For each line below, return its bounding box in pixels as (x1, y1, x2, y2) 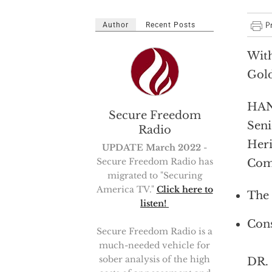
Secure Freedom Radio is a (97, 226, 212, 237)
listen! (140, 198, 169, 209)
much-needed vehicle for (99, 240, 210, 251)
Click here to (156, 184, 213, 195)
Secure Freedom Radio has (96, 156, 213, 167)
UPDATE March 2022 (102, 142, 201, 153)
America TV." (96, 184, 157, 195)
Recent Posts (146, 21, 195, 29)
